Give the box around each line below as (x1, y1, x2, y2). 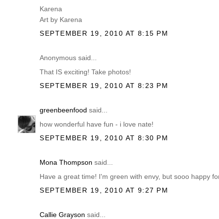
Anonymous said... (40, 53, 97, 62)
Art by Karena (40, 16, 83, 24)
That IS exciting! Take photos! (40, 68, 131, 76)
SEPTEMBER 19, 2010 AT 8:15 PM (40, 29, 168, 38)
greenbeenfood (40, 106, 88, 114)
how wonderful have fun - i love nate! (40, 120, 154, 128)
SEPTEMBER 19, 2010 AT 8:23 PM (40, 82, 168, 90)
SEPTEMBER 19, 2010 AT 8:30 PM (40, 134, 168, 142)
